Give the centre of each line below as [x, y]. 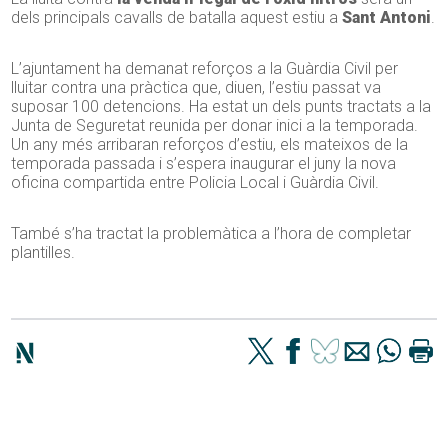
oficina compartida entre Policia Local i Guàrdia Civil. [195, 183]
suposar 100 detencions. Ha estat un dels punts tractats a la [221, 107]
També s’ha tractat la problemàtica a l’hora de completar [211, 234]
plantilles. [43, 253]
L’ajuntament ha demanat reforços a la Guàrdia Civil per [205, 69]
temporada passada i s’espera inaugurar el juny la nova [204, 164]
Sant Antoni [387, 18]
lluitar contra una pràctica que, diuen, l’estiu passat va [196, 88]
